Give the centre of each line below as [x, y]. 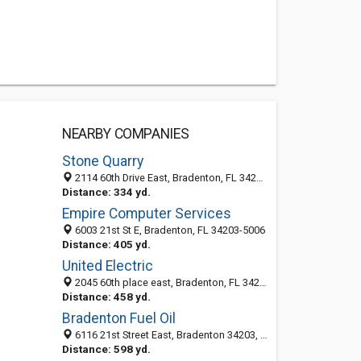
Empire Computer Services [146, 214]
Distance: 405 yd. [106, 244]
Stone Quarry [102, 161]
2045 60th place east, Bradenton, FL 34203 [166, 282]
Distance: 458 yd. [106, 297]
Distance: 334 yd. [106, 192]
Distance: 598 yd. [106, 349]
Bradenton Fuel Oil [118, 318]
